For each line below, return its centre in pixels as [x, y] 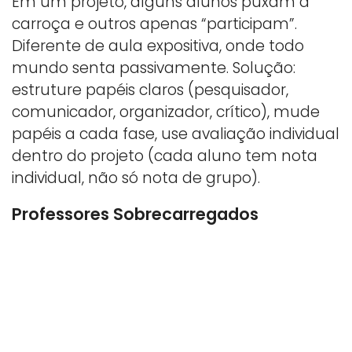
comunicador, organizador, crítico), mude [166, 112]
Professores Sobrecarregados [135, 214]
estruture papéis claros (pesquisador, [150, 90]
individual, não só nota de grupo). [136, 178]
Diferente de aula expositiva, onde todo [158, 46]
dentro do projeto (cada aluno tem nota [165, 156]
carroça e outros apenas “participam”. [154, 24]
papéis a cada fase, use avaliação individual [176, 134]
